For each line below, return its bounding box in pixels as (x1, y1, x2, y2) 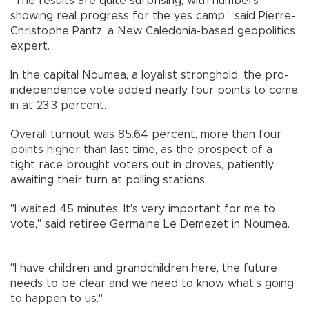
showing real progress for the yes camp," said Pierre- (10, 10, 295, 21)
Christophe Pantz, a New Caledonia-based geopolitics (10, 25, 295, 37)
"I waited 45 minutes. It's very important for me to (10, 203, 275, 215)
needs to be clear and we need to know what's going (10, 277, 294, 289)
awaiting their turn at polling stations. (10, 174, 207, 186)
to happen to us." (10, 292, 144, 304)
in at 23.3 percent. (10, 99, 106, 111)
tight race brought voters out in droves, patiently (10, 159, 274, 170)
